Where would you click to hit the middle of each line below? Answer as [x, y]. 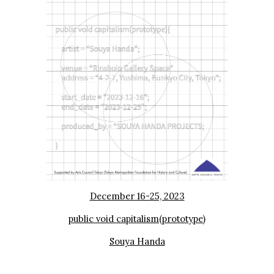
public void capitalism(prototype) [137, 218]
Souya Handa [137, 241]
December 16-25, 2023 [137, 196]
